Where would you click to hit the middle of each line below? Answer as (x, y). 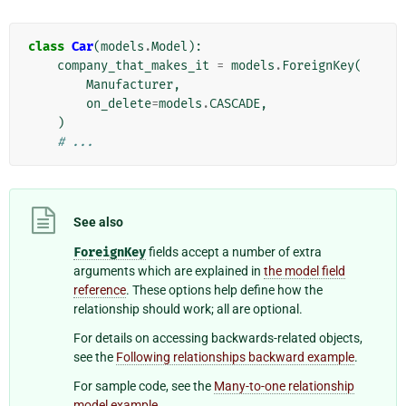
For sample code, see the (144, 386)
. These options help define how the (224, 290)
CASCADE (235, 104)
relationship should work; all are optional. (188, 309)
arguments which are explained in (169, 271)
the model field (304, 271)
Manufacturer (130, 85)
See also (98, 222)
